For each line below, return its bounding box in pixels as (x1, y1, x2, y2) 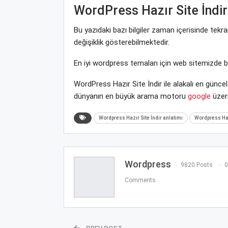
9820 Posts (180, 161, 213, 169)
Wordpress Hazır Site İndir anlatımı (98, 115, 183, 121)
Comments (124, 177, 156, 184)
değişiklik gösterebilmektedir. (73, 37, 169, 47)
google (187, 91, 211, 101)
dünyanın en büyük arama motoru (73, 91, 188, 101)
